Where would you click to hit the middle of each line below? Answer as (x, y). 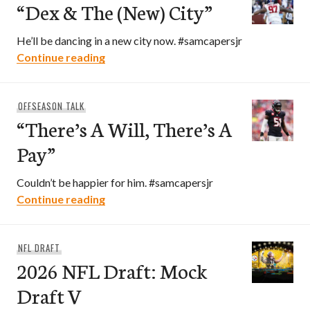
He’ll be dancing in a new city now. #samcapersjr (129, 41)
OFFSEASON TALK (51, 106)
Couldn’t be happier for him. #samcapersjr (115, 183)
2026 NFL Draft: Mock (112, 271)
